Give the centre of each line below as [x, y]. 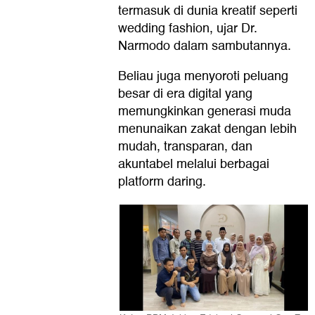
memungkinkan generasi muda [205, 111]
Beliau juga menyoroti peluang [203, 76]
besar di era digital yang [185, 94]
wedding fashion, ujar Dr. [188, 28]
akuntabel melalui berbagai [194, 164]
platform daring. [162, 181]
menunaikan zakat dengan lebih [207, 129]
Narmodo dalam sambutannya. [205, 46]
